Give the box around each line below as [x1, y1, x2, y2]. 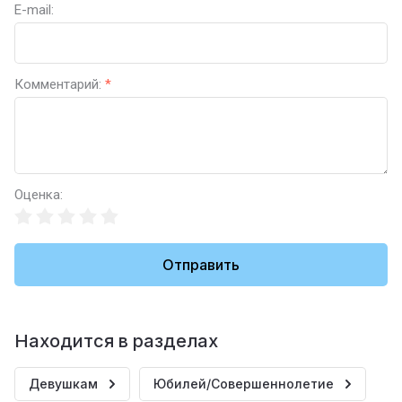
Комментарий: [14, 76, 105, 92]
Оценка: [14, 187, 63, 203]
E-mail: [14, 2, 54, 18]
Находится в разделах [14, 330, 218, 352]
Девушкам [29, 376, 98, 391]
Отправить [162, 256, 240, 274]
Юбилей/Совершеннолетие [153, 376, 334, 391]
